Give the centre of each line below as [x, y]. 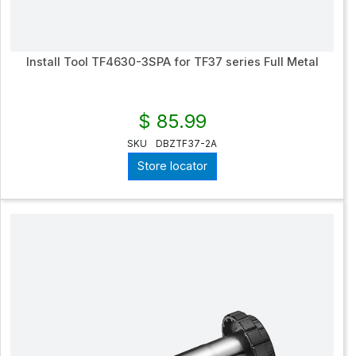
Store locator [172, 166]
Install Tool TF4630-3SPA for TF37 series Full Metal [172, 62]
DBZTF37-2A [186, 143]
